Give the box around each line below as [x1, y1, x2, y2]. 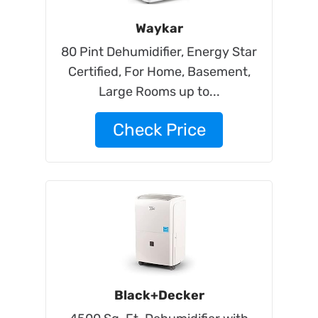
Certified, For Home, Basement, [67, 64, 251, 79]
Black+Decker [114, 287, 204, 303]
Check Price [112, 120, 206, 140]
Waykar [135, 21, 183, 36]
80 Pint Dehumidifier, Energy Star [61, 44, 257, 60]
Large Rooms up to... [98, 84, 220, 99]
